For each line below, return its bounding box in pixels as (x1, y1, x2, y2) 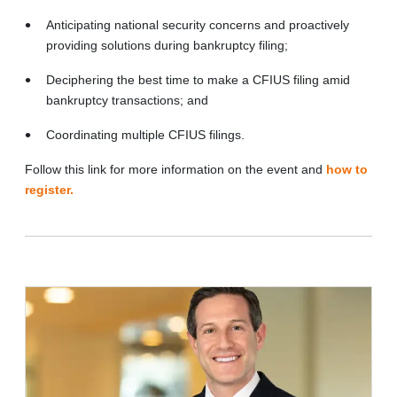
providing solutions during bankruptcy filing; (46, 37, 288, 52)
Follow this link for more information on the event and (25, 161, 326, 176)
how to (326, 161, 368, 176)
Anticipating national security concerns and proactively (46, 17, 349, 32)
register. (25, 182, 74, 197)
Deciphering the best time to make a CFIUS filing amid (46, 72, 350, 87)
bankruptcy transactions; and (46, 92, 208, 107)
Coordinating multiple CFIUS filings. (46, 127, 245, 142)
